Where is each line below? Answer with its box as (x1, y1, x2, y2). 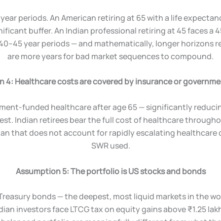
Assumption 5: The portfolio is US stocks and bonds (15, 165, 206, 177)
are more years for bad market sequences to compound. (7, 50, 214, 62)
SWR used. (91, 140, 130, 151)
